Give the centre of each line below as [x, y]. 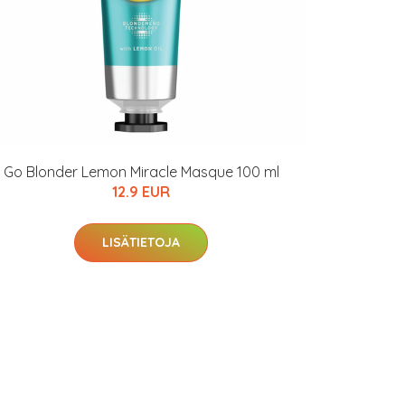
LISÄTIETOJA [141, 242]
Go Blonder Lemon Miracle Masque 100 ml [141, 172]
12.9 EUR [141, 192]
